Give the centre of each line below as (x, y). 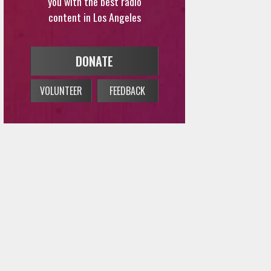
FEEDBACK (128, 67)
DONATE (94, 37)
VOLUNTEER (61, 67)
